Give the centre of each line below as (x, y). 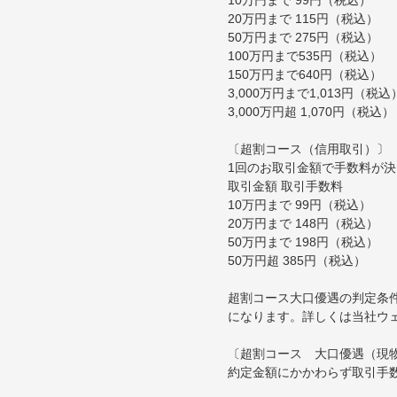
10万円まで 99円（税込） (300, 204)
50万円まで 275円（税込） (303, 37)
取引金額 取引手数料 (285, 186)
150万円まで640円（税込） (305, 74)
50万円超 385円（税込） (297, 260)
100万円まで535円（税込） (305, 55)
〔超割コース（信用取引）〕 (308, 148)
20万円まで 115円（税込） (303, 18)
